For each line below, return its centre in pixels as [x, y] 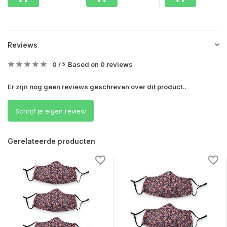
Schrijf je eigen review [51, 111]
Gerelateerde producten [51, 141]
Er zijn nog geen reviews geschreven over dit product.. [97, 87]
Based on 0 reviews [100, 65]
